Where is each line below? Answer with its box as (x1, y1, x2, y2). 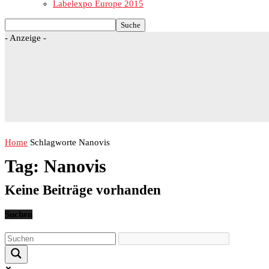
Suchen (5, 210, 32, 220)
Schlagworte (30, 138, 76, 147)
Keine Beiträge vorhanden (5, 183, 161, 198)
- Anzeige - (5, 33, 46, 43)
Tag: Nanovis (5, 156, 106, 177)
